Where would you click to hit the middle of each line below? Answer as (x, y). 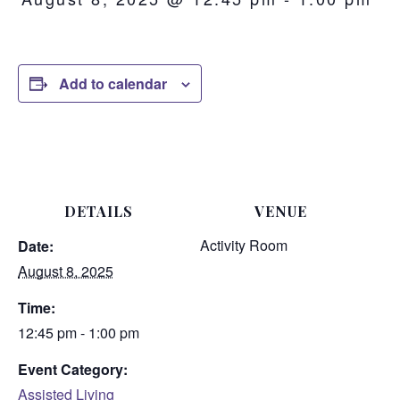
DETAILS (98, 211)
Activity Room (244, 245)
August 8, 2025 (66, 271)
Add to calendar (113, 83)
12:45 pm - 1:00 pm (79, 332)
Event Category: (73, 369)
